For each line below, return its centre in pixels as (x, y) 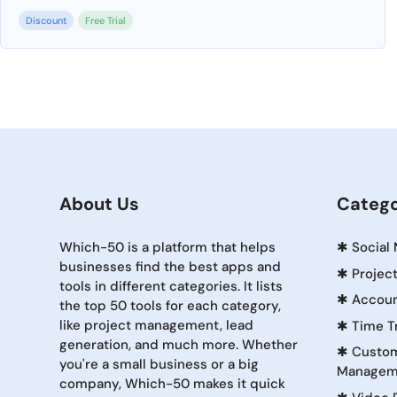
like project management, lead (156, 325)
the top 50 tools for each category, (170, 306)
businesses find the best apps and (170, 267)
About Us (99, 204)
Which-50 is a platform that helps (167, 247)
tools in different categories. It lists (171, 286)
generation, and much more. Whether (179, 345)
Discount (46, 20)
